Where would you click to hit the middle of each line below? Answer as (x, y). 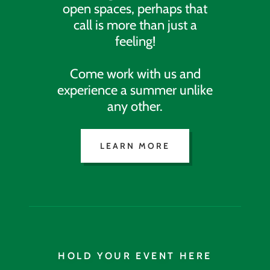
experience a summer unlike (135, 90)
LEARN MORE (135, 146)
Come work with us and (135, 74)
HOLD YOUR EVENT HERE (135, 256)
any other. (135, 106)
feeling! (135, 41)
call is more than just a (135, 25)
